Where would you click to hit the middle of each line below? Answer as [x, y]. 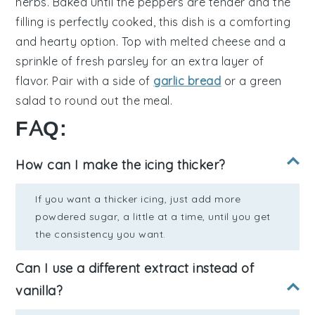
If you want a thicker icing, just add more [138, 199]
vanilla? [39, 291]
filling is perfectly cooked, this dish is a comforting [153, 22]
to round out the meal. [109, 101]
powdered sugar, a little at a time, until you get [153, 217]
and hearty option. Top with [93, 42]
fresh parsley [112, 62]
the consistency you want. [101, 234]
